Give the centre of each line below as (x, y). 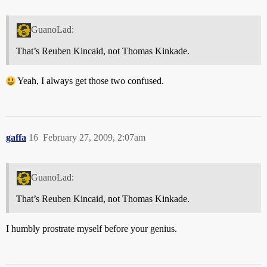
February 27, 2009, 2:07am (94, 137)
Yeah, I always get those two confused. (90, 80)
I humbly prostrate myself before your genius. (91, 228)
